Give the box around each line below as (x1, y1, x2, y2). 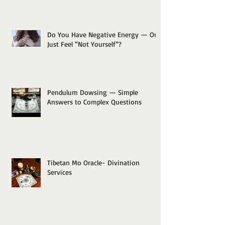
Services (47, 168, 72, 177)
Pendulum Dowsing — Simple (47, 88, 138, 97)
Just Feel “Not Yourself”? (47, 40, 122, 49)
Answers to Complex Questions (47, 97, 142, 106)
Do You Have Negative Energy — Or (47, 30, 157, 39)
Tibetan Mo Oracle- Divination (47, 158, 140, 167)
